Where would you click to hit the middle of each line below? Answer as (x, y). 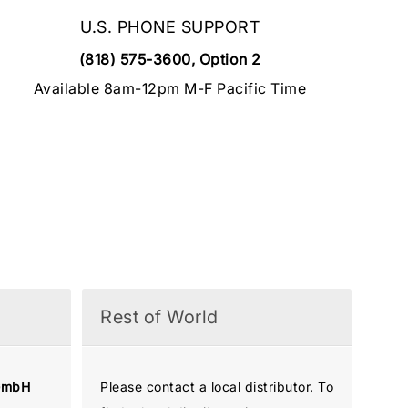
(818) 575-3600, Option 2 (170, 59)
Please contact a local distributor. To (217, 386)
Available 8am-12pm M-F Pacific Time (170, 88)
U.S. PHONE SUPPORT (170, 26)
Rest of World (159, 316)
